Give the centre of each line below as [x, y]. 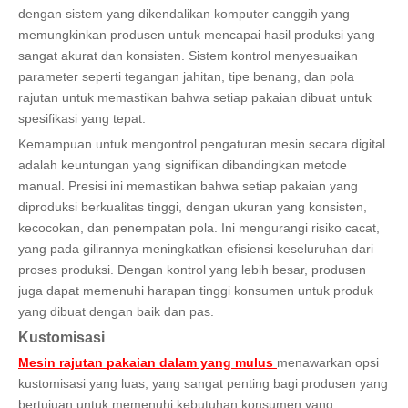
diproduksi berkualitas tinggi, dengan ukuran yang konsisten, [193, 206]
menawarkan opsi [328, 362]
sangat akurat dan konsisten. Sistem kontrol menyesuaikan [188, 55]
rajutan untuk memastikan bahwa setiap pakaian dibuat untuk [195, 97]
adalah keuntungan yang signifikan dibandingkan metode [183, 164]
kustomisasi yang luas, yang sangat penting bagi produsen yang [203, 383]
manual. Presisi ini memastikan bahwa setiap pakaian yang [188, 185]
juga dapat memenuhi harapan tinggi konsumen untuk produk [196, 290]
